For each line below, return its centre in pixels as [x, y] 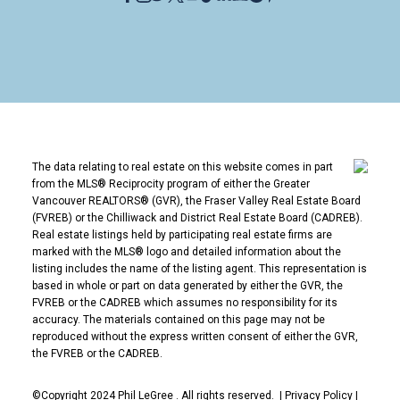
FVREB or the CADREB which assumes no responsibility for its [184, 303]
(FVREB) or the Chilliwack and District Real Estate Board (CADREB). [197, 218]
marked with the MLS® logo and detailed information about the [186, 252]
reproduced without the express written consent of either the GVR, [195, 337]
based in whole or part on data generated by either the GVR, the [187, 286]
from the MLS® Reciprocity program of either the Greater [171, 184]
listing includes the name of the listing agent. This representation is [199, 269]
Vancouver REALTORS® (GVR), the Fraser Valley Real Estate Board [196, 201]
